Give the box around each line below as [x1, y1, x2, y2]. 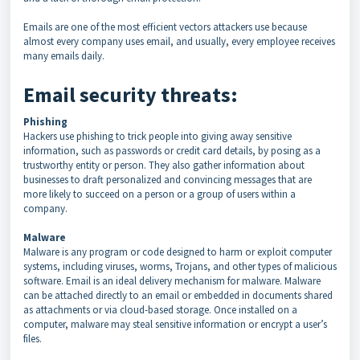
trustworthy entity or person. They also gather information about [23, 158, 305, 172]
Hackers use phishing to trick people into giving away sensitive [23, 129, 292, 143]
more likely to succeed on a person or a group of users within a [23, 187, 296, 201]
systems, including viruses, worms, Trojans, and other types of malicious [23, 260, 337, 273]
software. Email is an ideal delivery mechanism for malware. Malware [23, 274, 321, 288]
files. [23, 332, 42, 346]
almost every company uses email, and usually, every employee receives [23, 35, 335, 48]
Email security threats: [23, 81, 238, 108]
